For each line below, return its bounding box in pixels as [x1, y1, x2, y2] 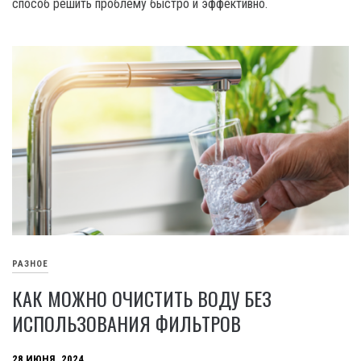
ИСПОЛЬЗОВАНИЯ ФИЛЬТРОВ [12, 308, 241, 338]
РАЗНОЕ [12, 259, 48, 270]
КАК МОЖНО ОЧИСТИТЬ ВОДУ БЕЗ [12, 283, 272, 313]
